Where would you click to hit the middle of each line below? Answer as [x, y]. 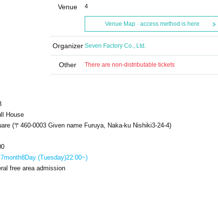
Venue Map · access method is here [152, 24]
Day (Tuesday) [45, 157]
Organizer [68, 46]
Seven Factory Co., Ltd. [115, 46]
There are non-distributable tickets [130, 65]
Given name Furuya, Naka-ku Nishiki [100, 125]
